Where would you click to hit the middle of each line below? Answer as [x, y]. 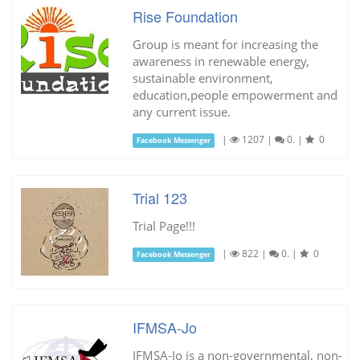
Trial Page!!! [164, 225]
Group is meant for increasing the [225, 44]
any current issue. [181, 111]
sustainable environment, [202, 78]
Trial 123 [160, 197]
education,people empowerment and [235, 94]
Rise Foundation [185, 16]
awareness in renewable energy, [221, 61]
